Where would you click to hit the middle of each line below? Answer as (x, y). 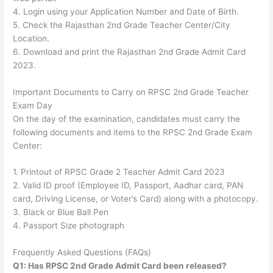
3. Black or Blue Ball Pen (61, 212)
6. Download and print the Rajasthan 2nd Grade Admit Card (129, 51)
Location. (31, 38)
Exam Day (33, 105)
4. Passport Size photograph (69, 226)
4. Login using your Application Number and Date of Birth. (126, 11)
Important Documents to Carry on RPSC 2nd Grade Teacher (131, 92)
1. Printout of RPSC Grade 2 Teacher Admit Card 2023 (119, 172)
